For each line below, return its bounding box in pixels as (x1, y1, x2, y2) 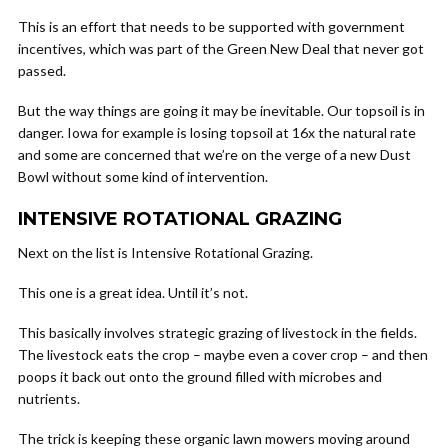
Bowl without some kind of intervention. (18, 168, 268, 185)
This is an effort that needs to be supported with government (18, 18, 405, 35)
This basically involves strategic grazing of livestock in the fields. (18, 324, 417, 341)
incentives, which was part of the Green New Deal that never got (18, 40, 424, 57)
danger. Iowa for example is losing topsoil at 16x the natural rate (18, 124, 416, 141)
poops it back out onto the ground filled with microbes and (18, 368, 382, 385)
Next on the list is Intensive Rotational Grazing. (18, 244, 313, 261)
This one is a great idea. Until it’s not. (18, 284, 248, 301)
